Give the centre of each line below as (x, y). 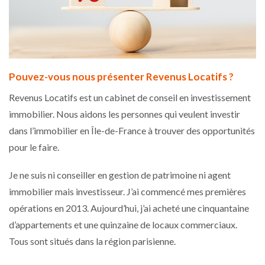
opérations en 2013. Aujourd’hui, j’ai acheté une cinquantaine (129, 208)
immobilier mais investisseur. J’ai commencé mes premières (127, 191)
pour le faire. (35, 147)
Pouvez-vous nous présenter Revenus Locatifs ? (122, 76)
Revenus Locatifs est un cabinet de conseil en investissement (130, 97)
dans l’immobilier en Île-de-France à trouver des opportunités (132, 130)
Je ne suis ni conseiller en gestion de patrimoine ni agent (120, 174)
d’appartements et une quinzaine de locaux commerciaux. (123, 224)
